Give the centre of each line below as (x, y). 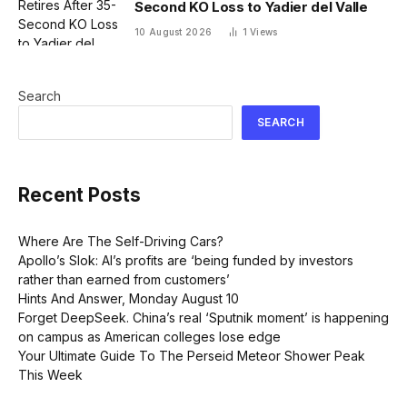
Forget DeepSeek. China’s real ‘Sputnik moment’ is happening (203, 317)
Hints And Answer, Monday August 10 (129, 298)
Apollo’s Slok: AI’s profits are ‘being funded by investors (186, 260)
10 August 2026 (174, 32)
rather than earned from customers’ (124, 279)
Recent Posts (79, 195)
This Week (50, 374)
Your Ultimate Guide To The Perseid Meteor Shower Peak (192, 355)
